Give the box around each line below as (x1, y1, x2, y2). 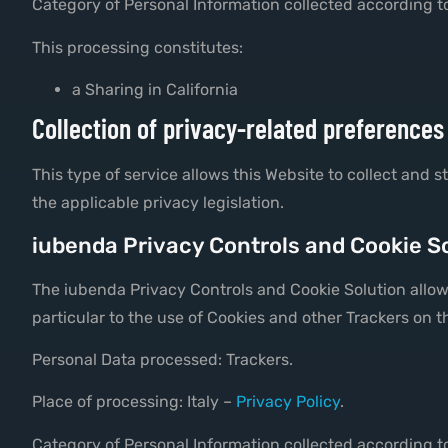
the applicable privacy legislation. (32, 193, 284, 213)
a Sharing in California (72, 80, 238, 100)
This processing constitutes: (32, 37, 243, 57)
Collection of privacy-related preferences (32, 111, 444, 146)
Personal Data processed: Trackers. (32, 349, 293, 369)
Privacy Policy (236, 392, 340, 412)
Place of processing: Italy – (32, 392, 236, 412)
